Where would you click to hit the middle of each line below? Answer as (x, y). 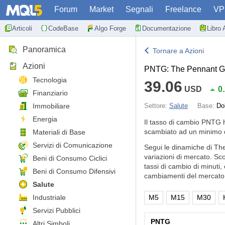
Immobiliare (51, 106)
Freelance (183, 9)
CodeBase (63, 28)
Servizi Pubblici (57, 210)
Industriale (49, 197)
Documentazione (166, 28)
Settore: (157, 106)
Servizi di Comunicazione (73, 145)
